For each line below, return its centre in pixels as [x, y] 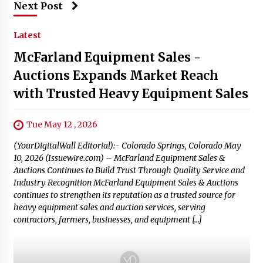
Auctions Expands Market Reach [116, 75]
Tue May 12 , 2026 [62, 124]
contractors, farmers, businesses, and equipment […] [107, 219]
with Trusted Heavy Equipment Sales [131, 93]
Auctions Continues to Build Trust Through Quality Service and [129, 170]
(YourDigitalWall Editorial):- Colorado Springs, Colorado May [127, 145]
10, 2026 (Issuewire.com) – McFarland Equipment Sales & [119, 158]
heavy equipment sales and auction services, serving [109, 207]
